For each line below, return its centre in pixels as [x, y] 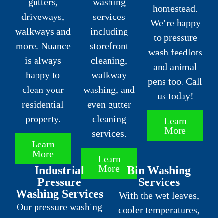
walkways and [43, 31]
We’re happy [175, 23]
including [109, 31]
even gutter [109, 104]
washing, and [109, 90]
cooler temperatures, [159, 209]
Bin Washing [159, 170]
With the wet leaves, [159, 195]
